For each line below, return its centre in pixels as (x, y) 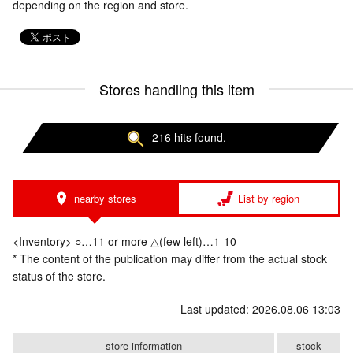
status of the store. (59, 276)
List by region (269, 199)
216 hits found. (189, 137)
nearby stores (105, 199)
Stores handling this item (176, 89)
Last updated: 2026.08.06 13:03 (260, 309)
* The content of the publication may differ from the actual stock (170, 259)
